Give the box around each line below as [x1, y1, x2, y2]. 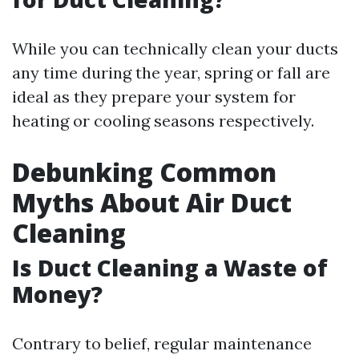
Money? [12, 279, 103, 309]
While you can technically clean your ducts [12, 38, 338, 58]
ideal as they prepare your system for [12, 87, 296, 107]
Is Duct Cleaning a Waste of [12, 252, 328, 283]
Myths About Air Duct [12, 185, 292, 220]
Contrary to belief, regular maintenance [12, 333, 312, 353]
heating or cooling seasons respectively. [12, 111, 314, 131]
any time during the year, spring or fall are [12, 63, 330, 83]
